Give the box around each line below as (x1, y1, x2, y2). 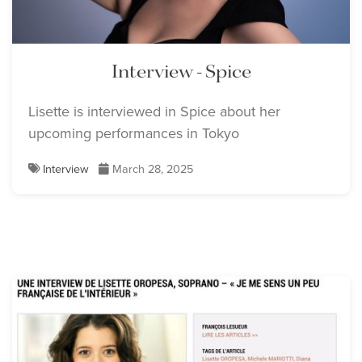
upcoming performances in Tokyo (28, 122, 239, 144)
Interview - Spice (111, 59, 251, 85)
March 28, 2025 (109, 159, 193, 178)
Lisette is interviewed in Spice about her (28, 100, 280, 122)
